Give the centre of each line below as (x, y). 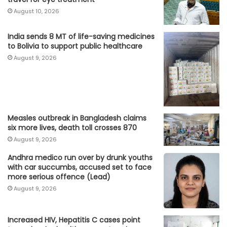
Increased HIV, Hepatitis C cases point (74, 220)
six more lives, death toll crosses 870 (72, 128)
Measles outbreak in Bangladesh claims (77, 118)
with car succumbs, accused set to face (80, 167)
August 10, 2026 (36, 11)
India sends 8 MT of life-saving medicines (81, 37)
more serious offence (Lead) (59, 177)
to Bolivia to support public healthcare (75, 46)
